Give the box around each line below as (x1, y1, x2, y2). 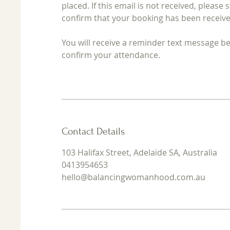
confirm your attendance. (62, 49, 161, 61)
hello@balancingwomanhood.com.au (62, 171, 206, 183)
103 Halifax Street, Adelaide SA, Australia (62, 146, 218, 158)
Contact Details (62, 125, 125, 137)
